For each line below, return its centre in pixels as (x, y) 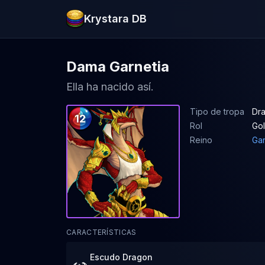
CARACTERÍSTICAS (101, 232)
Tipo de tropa (217, 112)
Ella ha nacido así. (110, 87)
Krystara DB (116, 19)
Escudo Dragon (121, 257)
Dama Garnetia (118, 67)
